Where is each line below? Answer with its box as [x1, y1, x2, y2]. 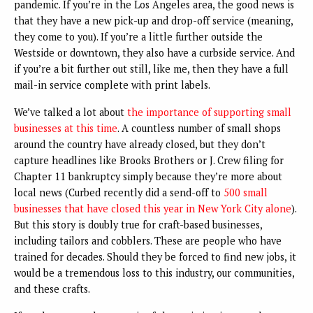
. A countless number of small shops [117, 122, 281, 136]
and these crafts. [14, 282, 90, 296]
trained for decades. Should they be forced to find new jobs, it [14, 250, 296, 264]
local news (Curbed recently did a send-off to [14, 186, 224, 200]
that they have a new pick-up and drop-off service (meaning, [14, 14, 293, 28]
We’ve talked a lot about [14, 105, 127, 119]
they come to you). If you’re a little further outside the [14, 30, 263, 44]
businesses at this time [14, 122, 117, 136]
